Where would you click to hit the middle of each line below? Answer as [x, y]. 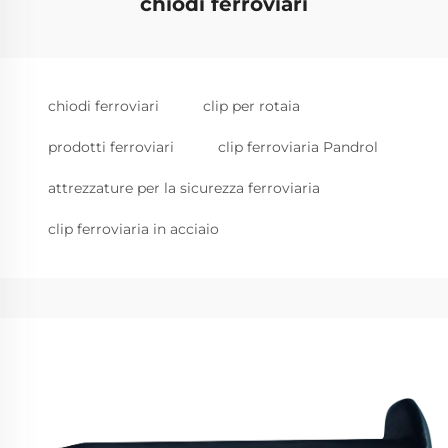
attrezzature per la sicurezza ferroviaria [184, 188]
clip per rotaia [251, 106]
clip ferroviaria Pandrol [298, 147]
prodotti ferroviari [111, 147]
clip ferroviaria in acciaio [133, 229]
